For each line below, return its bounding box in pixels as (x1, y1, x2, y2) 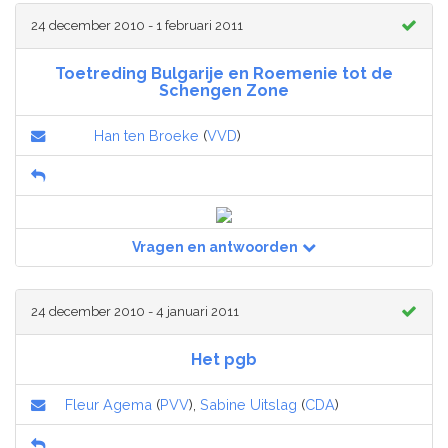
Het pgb (191, 350, 257, 370)
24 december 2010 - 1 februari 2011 (31, 18, 243, 34)
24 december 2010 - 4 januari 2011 (31, 304, 239, 320)
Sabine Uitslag (200, 396, 297, 414)
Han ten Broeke (94, 127, 199, 145)
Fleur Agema (65, 396, 152, 414)
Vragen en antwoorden (132, 239, 298, 256)
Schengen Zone (159, 81, 289, 101)
